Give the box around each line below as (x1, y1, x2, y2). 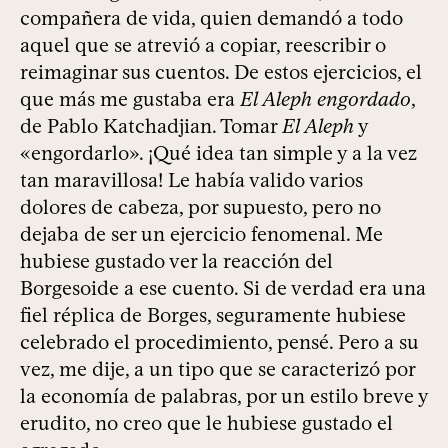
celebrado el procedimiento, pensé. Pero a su (20, 330, 419, 355)
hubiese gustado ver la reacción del (20, 249, 333, 274)
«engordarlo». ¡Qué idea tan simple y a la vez (20, 141, 417, 166)
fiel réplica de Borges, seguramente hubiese (20, 303, 406, 328)
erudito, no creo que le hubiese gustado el (20, 411, 393, 436)
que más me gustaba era (20, 87, 240, 112)
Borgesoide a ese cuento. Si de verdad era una (20, 276, 426, 301)
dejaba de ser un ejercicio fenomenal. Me (20, 222, 383, 247)
